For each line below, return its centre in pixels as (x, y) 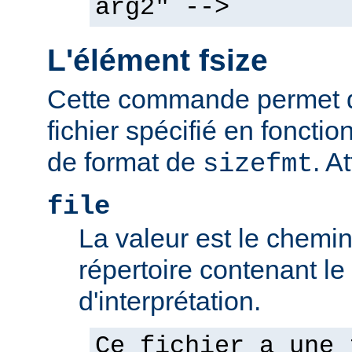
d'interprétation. (170, 301)
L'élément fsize (158, 60)
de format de (125, 161)
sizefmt (258, 164)
